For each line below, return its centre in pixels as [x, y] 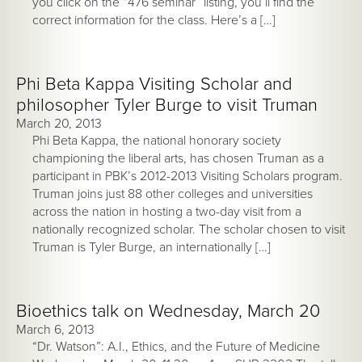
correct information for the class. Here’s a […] [154, 20]
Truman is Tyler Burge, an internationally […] [152, 247]
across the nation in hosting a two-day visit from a [167, 211]
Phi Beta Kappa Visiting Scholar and [154, 84]
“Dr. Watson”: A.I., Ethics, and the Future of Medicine [176, 346]
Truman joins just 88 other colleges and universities [173, 194]
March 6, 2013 [55, 329]
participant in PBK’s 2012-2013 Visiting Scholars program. [189, 176]
